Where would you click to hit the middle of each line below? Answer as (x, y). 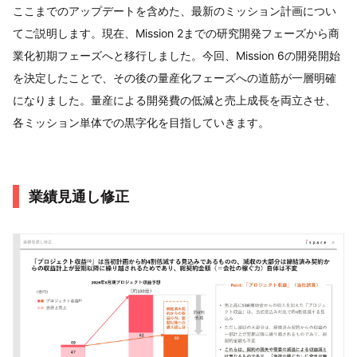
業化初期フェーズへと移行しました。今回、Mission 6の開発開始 (177, 56)
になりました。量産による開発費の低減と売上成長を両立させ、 (175, 100)
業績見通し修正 (79, 197)
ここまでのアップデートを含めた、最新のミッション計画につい (175, 11)
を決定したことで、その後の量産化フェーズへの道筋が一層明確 (175, 78)
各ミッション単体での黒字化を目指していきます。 (141, 123)
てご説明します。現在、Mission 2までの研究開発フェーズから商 (176, 33)
